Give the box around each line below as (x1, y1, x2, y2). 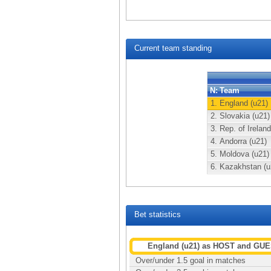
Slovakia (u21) (220, 111, 270, 120)
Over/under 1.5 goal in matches (135, 256, 246, 265)
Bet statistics (132, 210, 181, 219)
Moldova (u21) (220, 149, 269, 158)
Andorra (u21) (220, 137, 267, 146)
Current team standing (132, 44, 212, 53)
